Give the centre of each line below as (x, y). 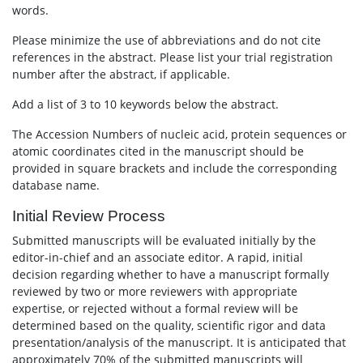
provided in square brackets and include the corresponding (175, 168)
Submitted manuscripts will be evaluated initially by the (164, 240)
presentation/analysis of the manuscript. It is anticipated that (179, 342)
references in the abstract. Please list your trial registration (173, 57)
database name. (56, 185)
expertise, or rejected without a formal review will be (155, 308)
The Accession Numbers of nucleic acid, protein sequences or (179, 134)
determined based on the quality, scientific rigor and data (169, 325)
